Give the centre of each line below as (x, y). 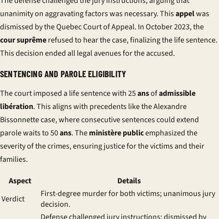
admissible (177, 93)
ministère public (116, 133)
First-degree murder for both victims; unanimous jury (128, 194)
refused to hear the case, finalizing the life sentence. (132, 40)
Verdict (13, 199)
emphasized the (171, 133)
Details (129, 181)
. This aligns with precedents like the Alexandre (110, 107)
